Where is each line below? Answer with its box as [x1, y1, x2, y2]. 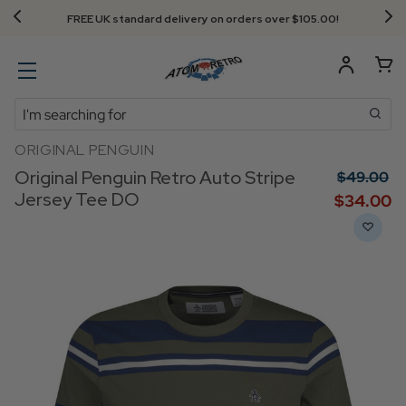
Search [14, 99, 59, 118]
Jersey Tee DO [14, 188, 140, 211]
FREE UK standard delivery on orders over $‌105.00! [67, 12, 339, 26]
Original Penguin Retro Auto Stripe [14, 166, 295, 189]
